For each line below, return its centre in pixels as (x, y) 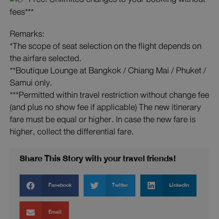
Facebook (60, 186)
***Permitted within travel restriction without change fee (109, 95)
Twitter (120, 186)
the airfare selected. (46, 59)
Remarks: (27, 34)
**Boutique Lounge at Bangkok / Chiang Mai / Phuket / (108, 71)
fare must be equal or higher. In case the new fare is (103, 120)
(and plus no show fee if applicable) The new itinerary (105, 108)
